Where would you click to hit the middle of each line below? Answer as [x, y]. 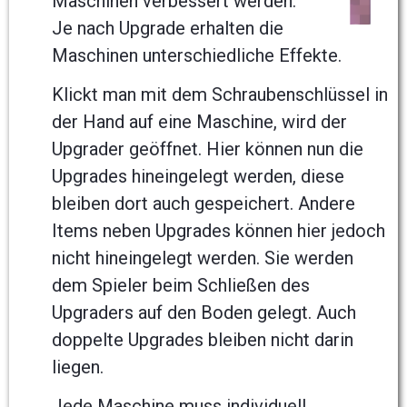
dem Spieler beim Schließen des [181, 286]
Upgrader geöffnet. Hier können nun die [208, 149]
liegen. [78, 367]
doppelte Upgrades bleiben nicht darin [203, 340]
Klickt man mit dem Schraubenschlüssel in [220, 95]
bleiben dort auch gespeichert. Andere [203, 204]
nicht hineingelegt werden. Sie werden [203, 258]
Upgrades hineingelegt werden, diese [198, 177]
